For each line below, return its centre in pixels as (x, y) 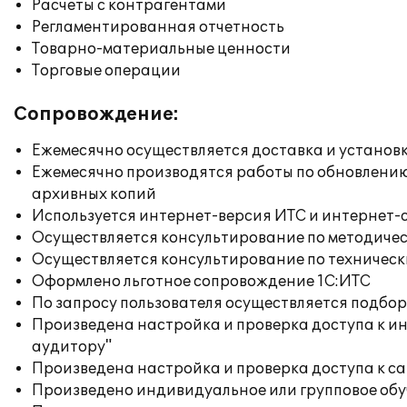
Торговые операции (106, 71)
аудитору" (72, 347)
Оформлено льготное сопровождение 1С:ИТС (201, 282)
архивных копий (94, 194)
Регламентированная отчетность (158, 27)
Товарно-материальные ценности (161, 49)
